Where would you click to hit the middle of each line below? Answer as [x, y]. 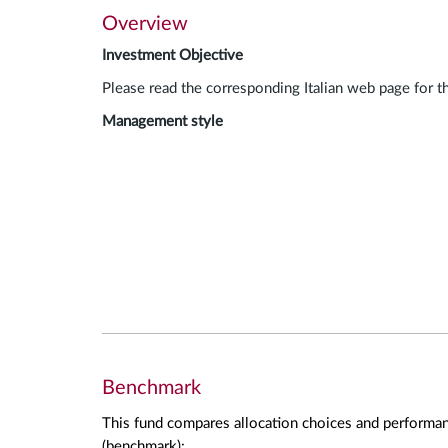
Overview [145, 24]
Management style [162, 121]
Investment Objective [172, 55]
